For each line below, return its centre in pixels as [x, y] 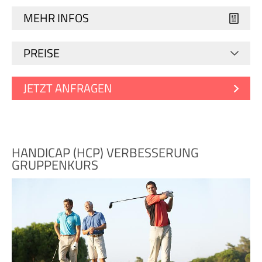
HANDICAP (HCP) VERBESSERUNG [105, 153]
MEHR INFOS [56, 18]
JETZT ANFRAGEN [68, 88]
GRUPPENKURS [55, 165]
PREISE [42, 53]
